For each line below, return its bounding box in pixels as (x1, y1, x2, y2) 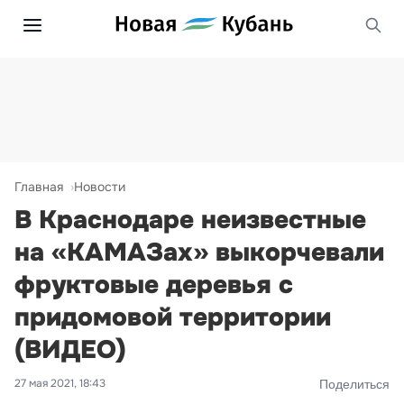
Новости (74, 179, 125, 195)
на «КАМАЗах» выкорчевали (14, 236, 384, 269)
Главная (14, 179, 63, 195)
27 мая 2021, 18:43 (14, 376, 106, 390)
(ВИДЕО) (14, 334, 126, 366)
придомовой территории (14, 301, 331, 334)
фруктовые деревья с (14, 269, 293, 301)
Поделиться (319, 376, 390, 391)
